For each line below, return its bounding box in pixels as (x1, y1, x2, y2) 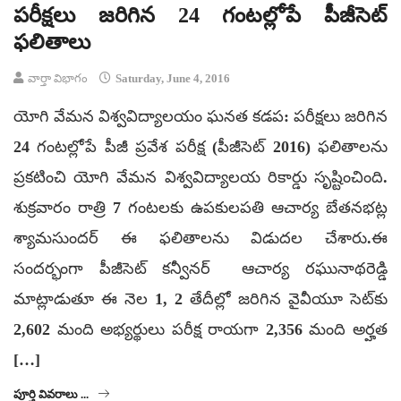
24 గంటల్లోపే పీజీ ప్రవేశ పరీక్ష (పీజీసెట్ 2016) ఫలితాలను (13, 138, 388, 157)
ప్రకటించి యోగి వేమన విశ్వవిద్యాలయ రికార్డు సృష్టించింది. (13, 168, 388, 187)
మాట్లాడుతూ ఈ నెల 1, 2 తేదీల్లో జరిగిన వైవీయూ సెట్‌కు (13, 290, 388, 309)
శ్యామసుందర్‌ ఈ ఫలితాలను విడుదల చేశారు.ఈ (13, 229, 388, 248)
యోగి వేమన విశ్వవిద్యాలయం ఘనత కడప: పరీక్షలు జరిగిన (13, 107, 388, 126)
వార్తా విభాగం (28, 72, 88, 86)
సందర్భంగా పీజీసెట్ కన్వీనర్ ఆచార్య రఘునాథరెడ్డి (13, 260, 388, 278)
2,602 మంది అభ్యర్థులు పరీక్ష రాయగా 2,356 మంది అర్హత (13, 320, 388, 339)
